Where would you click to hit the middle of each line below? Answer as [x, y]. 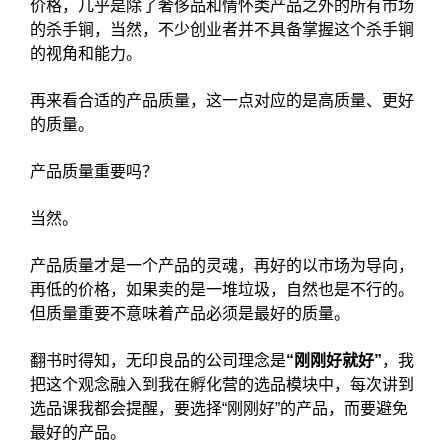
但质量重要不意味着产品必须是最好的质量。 [190, 313]
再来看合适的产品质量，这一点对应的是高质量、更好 [222, 100]
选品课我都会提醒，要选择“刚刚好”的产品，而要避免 [219, 408]
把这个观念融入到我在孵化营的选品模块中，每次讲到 [222, 384]
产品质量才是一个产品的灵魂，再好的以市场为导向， [222, 265]
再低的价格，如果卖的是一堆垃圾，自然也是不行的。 [222, 289]
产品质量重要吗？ [94, 171]
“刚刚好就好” [334, 360]
